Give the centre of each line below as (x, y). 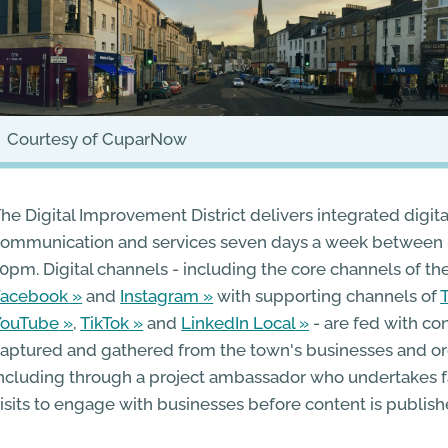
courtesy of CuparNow (103, 138)
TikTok (105, 322)
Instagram (160, 295)
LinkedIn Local (238, 322)
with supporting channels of (327, 295)
